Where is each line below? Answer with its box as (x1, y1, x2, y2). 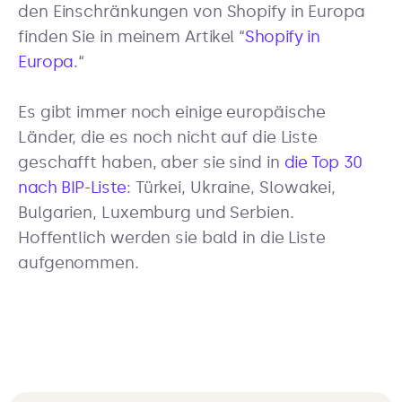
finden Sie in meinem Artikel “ (18, 26, 245, 47)
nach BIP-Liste (18, 177, 127, 197)
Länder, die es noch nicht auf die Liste (18, 127, 319, 147)
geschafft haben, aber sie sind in (18, 152, 284, 172)
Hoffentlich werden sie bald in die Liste (18, 227, 326, 248)
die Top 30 (284, 152, 363, 172)
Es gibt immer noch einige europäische (18, 101, 327, 122)
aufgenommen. (18, 252, 139, 273)
